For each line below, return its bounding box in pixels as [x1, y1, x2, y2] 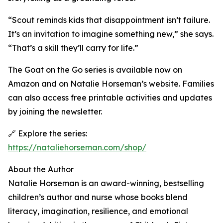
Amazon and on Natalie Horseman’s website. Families [8, 79, 214, 89]
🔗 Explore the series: [8, 128, 87, 139]
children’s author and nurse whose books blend [8, 192, 188, 203]
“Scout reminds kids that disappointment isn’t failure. [8, 15, 210, 25]
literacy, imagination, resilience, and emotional [8, 206, 188, 217]
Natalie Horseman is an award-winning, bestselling [8, 178, 204, 189]
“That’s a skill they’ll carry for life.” [8, 43, 138, 53]
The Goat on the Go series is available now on [8, 65, 182, 75]
